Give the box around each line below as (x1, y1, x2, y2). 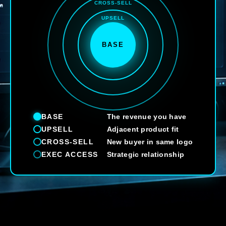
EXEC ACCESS (41, 150, 98, 158)
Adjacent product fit (106, 125, 179, 133)
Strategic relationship (106, 150, 185, 158)
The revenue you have (106, 112, 187, 121)
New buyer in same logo (106, 137, 193, 146)
